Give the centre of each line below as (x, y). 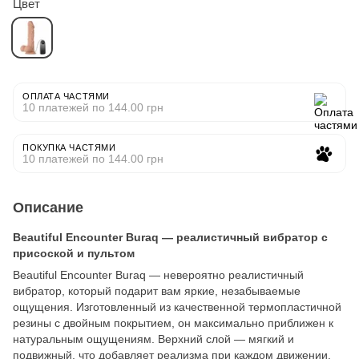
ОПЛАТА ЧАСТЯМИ (66, 96)
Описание (48, 207)
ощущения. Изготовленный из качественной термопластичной (177, 307)
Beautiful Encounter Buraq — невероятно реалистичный (158, 274)
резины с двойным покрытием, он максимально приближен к (173, 323)
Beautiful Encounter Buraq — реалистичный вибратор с (170, 237)
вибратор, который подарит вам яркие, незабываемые (157, 290)
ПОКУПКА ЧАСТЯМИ (69, 147)
